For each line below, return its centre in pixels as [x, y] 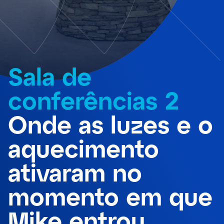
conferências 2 [94, 100]
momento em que [110, 196]
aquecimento [83, 148]
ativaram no [75, 172]
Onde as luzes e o [110, 124]
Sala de [50, 76]
